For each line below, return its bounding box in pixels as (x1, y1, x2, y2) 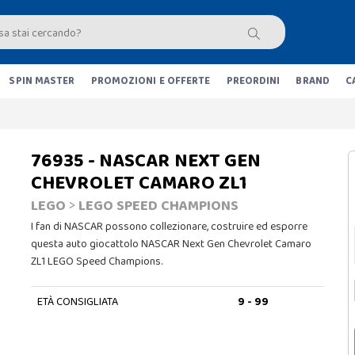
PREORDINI (226, 73, 281, 90)
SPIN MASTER (9, 73, 75, 90)
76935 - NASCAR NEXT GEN (31, 146, 261, 177)
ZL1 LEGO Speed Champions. (31, 253, 162, 270)
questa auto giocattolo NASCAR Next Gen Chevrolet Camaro (31, 235, 311, 253)
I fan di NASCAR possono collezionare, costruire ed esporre (31, 218, 307, 235)
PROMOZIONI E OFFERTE (90, 73, 211, 90)
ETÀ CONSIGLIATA (36, 293, 118, 311)
